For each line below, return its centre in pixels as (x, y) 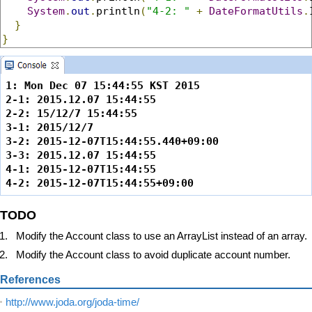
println (118, 11)
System (46, 11)
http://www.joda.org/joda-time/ (72, 302)
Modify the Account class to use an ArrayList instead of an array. (161, 236)
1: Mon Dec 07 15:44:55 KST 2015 (103, 85)
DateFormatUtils (256, 11)
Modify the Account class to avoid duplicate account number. (153, 255)
